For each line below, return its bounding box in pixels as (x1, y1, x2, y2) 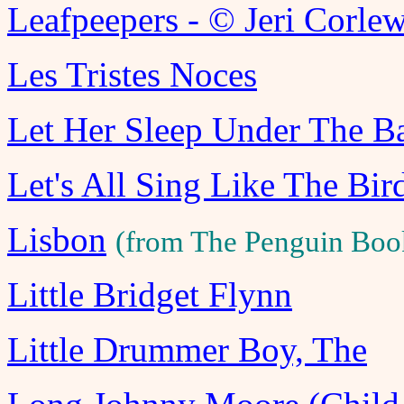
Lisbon (7, 220, 106, 259)
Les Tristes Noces (7, 55, 257, 94)
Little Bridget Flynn (7, 275, 292, 314)
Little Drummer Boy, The (7, 330, 367, 369)
